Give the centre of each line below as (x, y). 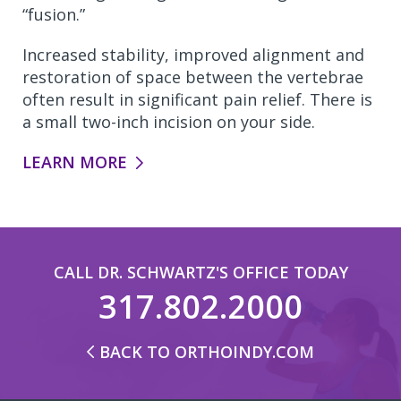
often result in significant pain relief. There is (197, 99)
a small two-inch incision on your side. (169, 122)
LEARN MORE (75, 162)
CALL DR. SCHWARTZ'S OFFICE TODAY (200, 272)
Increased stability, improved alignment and (193, 55)
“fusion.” (56, 14)
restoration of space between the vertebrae (193, 77)
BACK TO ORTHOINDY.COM (207, 352)
